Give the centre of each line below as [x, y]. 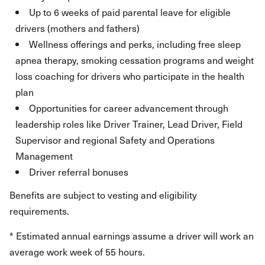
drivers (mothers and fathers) [77, 28]
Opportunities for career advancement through [129, 108]
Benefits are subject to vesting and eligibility [103, 195]
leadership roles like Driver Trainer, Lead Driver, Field [129, 124]
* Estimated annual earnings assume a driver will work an [132, 235]
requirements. [39, 211]
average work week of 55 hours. [77, 251]
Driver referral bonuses [79, 172]
